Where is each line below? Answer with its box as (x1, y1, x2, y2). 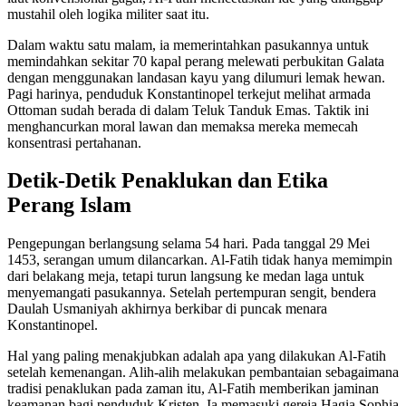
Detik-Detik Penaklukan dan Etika (7, 169, 328, 193)
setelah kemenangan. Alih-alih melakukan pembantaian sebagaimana (7, 364, 399, 381)
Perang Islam (7, 193, 131, 217)
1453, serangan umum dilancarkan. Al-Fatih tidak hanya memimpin (7, 252, 392, 268)
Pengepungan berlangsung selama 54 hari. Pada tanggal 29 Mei (7, 236, 370, 252)
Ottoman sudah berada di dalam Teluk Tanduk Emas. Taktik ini (7, 101, 369, 118)
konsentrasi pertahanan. (7, 134, 141, 150)
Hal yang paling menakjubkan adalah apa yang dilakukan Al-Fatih (7, 348, 386, 364)
